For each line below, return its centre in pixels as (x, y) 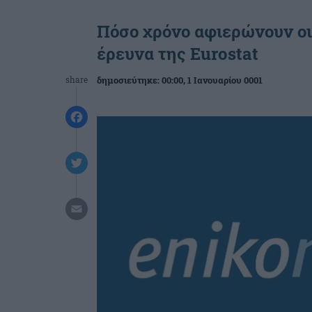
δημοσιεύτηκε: (129, 80)
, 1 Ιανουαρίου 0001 (223, 80)
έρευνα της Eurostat (178, 54)
